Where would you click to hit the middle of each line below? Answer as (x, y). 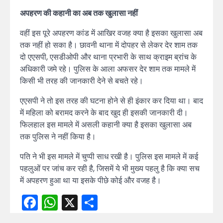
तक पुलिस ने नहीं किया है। (58, 137)
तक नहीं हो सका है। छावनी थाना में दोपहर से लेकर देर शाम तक (109, 45)
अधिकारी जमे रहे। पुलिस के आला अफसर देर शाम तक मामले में (108, 69)
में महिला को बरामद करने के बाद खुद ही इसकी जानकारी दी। (104, 113)
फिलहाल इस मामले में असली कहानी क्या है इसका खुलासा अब (106, 125)
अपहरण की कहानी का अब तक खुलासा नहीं (79, 13)
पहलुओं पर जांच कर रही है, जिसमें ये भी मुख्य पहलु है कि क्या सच (110, 169)
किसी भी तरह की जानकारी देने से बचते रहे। (82, 81)
